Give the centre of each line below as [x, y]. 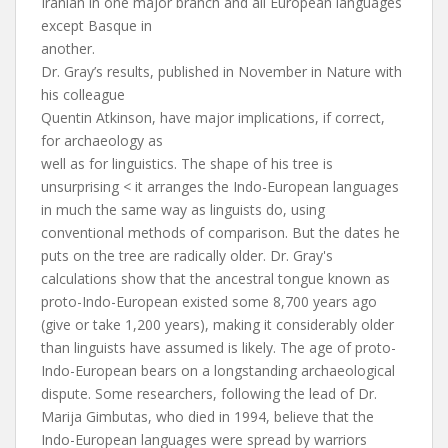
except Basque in [96, 25]
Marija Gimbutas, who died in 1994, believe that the [207, 416]
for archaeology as [102, 140]
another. [68, 48]
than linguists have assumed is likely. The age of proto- [218, 347]
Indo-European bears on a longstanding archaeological [218, 370]
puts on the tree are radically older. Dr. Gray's [187, 255]
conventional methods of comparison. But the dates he [220, 232]
